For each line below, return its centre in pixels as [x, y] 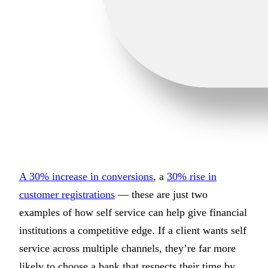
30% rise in [192, 177]
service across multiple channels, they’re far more [127, 249]
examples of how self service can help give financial [133, 213]
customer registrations [67, 195]
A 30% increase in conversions [86, 177]
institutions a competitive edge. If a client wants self [133, 231]
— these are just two [161, 195]
